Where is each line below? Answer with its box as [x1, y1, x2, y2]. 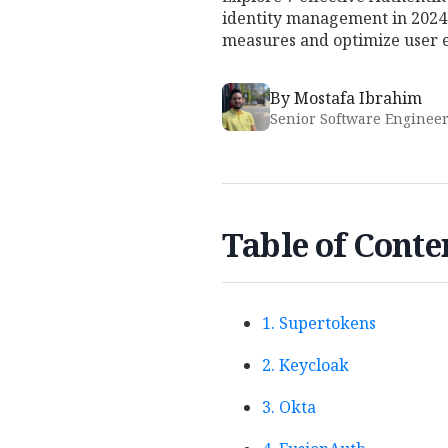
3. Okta [262, 396, 316, 418]
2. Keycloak [262, 354, 349, 376]
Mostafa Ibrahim [294, 86, 422, 109]
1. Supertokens [262, 312, 376, 334]
